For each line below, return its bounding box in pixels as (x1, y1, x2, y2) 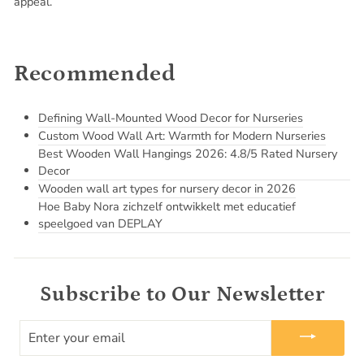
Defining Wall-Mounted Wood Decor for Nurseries (38, 109, 303, 126)
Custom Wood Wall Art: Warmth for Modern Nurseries (38, 127, 326, 144)
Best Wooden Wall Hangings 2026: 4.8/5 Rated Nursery (38, 145, 337, 162)
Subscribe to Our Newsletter (39, 282, 325, 306)
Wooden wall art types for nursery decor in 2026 (38, 180, 296, 197)
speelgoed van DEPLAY (38, 214, 162, 232)
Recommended (14, 60, 176, 87)
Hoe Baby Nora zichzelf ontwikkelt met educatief (38, 197, 296, 214)
